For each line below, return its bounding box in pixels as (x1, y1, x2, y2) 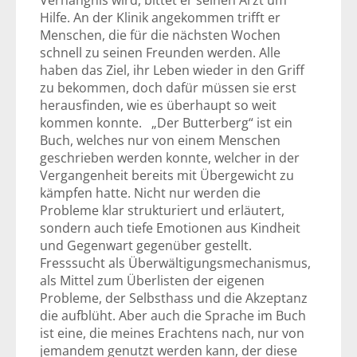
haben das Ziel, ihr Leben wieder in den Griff (40, 61, 304, 79)
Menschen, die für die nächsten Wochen (40, 26, 280, 44)
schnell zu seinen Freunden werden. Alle (40, 44, 280, 61)
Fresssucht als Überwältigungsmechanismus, (40, 254, 311, 272)
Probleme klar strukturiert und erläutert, (40, 202, 284, 219)
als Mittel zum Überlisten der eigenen (40, 272, 265, 289)
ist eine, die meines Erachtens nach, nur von (40, 324, 304, 342)
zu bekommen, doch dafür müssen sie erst (40, 79, 296, 96)
